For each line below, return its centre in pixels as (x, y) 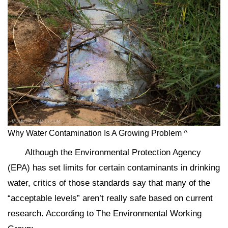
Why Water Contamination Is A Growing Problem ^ (98, 133)
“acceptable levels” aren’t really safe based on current (110, 198)
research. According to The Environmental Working (105, 213)
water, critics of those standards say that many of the (109, 183)
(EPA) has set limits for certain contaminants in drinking (114, 167)
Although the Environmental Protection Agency (113, 152)
